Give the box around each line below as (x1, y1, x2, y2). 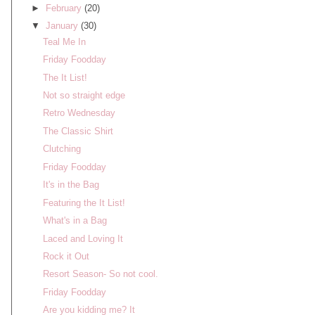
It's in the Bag (42, 179, 99, 191)
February (45, 3, 84, 14)
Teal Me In (42, 36, 86, 47)
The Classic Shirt (42, 125, 113, 136)
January (45, 20, 81, 32)
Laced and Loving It (42, 233, 123, 244)
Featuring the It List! (42, 197, 125, 208)
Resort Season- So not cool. (42, 269, 158, 280)
